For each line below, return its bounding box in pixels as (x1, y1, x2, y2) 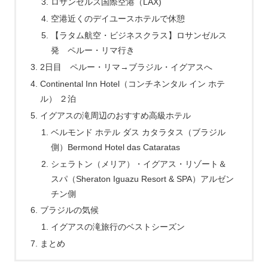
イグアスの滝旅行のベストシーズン (50, 222, 185, 232)
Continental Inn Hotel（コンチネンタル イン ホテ (40, 78, 226, 89)
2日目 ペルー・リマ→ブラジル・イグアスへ (40, 62, 213, 72)
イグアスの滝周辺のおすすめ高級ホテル (40, 110, 200, 120)
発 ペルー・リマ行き (50, 45, 135, 56)
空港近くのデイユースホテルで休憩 (50, 14, 185, 24)
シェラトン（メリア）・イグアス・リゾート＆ (50, 159, 227, 169)
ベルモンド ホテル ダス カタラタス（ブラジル (50, 127, 226, 137)
